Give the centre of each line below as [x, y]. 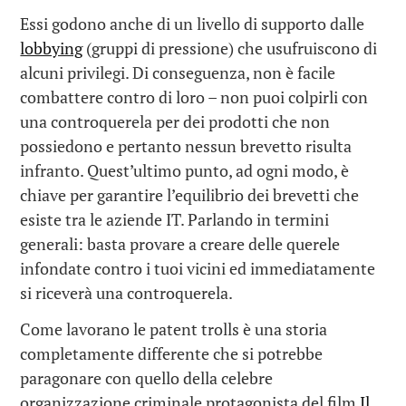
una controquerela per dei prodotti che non [175, 121]
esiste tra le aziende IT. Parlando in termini [175, 219]
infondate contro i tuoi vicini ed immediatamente [198, 268]
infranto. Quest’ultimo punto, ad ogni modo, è [185, 170]
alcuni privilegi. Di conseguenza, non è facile [178, 72]
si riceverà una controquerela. [127, 292]
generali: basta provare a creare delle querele [180, 243]
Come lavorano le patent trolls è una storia [174, 329]
